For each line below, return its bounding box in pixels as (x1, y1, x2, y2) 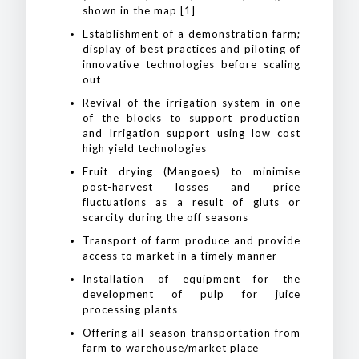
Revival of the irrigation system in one (83, 96, 301, 109)
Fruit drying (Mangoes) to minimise (83, 165, 301, 178)
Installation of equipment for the (83, 272, 301, 285)
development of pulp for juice (83, 288, 301, 301)
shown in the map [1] (83, 4, 196, 17)
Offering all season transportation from (83, 326, 301, 339)
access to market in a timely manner (83, 249, 277, 262)
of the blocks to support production (83, 111, 301, 124)
